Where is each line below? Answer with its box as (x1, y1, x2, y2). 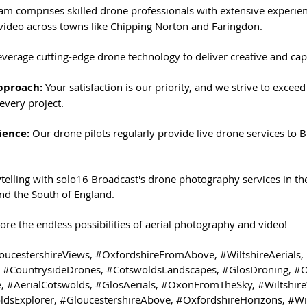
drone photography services (148, 172, 280, 186)
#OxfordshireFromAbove (95, 247, 214, 262)
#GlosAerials (95, 278, 156, 292)
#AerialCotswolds (7, 278, 90, 292)
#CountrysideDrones (3, 262, 101, 277)
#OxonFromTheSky (161, 278, 252, 292)
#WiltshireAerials (220, 247, 301, 262)
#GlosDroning (222, 262, 288, 277)
